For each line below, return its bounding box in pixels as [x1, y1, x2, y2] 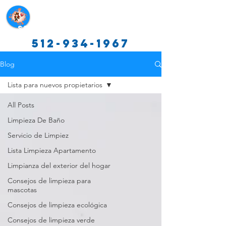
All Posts [8, 100, 34, 109]
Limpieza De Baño [8, 116, 65, 125]
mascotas [8, 185, 37, 194]
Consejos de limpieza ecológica [8, 200, 107, 209]
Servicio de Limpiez [8, 131, 69, 140]
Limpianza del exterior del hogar [8, 161, 110, 170]
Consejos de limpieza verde [8, 215, 95, 224]
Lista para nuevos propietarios [8, 80, 102, 89]
